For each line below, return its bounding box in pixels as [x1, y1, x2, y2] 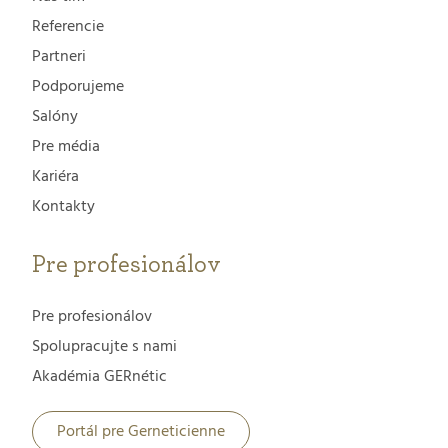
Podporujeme [32, 73, 124, 100]
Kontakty [32, 193, 95, 220]
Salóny [32, 103, 78, 130]
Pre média [32, 133, 100, 160]
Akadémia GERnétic [32, 363, 167, 390]
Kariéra [32, 163, 79, 190]
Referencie [32, 13, 104, 40]
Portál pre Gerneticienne [57, 418, 225, 445]
